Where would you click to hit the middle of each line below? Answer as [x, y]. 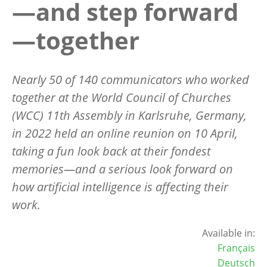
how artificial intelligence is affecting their [120, 187]
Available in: [229, 233]
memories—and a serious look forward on [122, 169]
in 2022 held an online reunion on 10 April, [125, 133]
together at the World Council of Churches [122, 97]
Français [236, 248]
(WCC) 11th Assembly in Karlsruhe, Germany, [129, 115]
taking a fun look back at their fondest [111, 151]
